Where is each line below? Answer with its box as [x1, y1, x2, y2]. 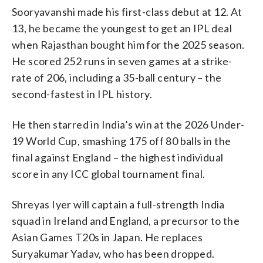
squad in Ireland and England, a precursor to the [12, 214, 240, 227]
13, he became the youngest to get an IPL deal [12, 21, 232, 35]
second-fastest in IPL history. [12, 87, 152, 100]
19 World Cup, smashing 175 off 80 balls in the [12, 134, 231, 147]
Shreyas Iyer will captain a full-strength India [12, 197, 225, 211]
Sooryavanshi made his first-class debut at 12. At [12, 5, 242, 18]
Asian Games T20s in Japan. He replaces [12, 230, 203, 244]
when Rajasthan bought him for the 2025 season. [12, 38, 245, 51]
